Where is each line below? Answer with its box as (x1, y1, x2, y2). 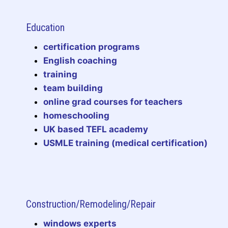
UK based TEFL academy (43, 124, 148, 134)
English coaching (43, 55, 117, 66)
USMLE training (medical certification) (43, 137, 208, 148)
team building (43, 82, 103, 93)
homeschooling (43, 110, 109, 121)
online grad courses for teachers (43, 96, 183, 107)
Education (26, 21, 65, 34)
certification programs (43, 41, 140, 52)
